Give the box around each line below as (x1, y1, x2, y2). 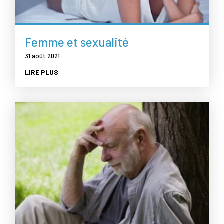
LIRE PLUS (25, 67, 58, 76)
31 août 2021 (25, 51, 60, 60)
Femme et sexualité (25, 34, 129, 49)
